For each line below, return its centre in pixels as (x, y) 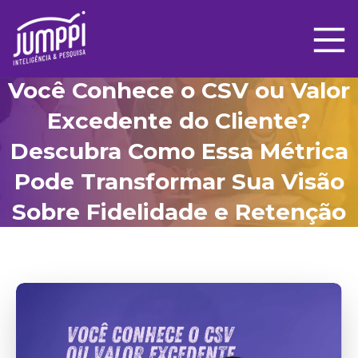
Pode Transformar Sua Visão (179, 181)
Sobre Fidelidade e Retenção (179, 211)
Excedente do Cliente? (179, 120)
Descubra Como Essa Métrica (179, 151)
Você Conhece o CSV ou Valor (179, 90)
